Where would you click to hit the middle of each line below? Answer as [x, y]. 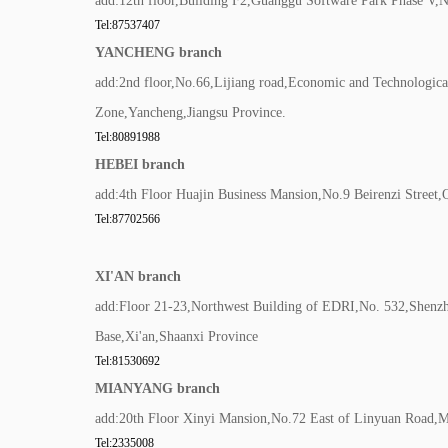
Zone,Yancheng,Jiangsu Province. [190, 112]
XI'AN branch [138, 276]
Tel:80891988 [127, 137]
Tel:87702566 [127, 219]
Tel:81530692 [127, 361]
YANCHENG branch [158, 52]
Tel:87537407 [127, 25]
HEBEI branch [140, 164]
